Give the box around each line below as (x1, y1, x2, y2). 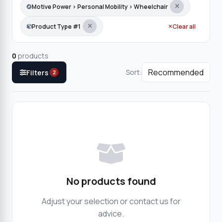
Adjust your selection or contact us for (41, 196, 181, 207)
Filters (26, 67, 49, 77)
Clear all (172, 22, 196, 31)
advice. (98, 208, 124, 219)
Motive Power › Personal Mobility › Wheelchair (32, 2, 168, 11)
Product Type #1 (32, 22, 81, 31)
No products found (66, 174, 156, 188)
